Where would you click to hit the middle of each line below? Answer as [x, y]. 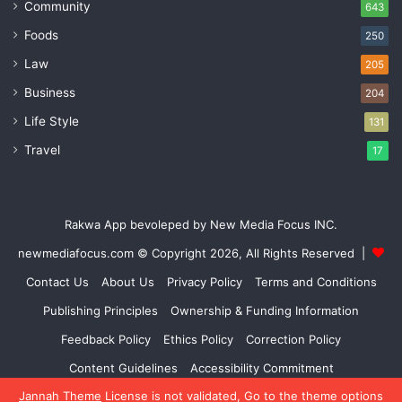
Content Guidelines [123, 368]
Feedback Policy [106, 340]
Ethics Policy [198, 340]
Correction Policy [293, 340]
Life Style [52, 122]
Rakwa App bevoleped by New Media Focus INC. [201, 225]
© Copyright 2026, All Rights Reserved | [253, 253]
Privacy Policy [204, 282]
